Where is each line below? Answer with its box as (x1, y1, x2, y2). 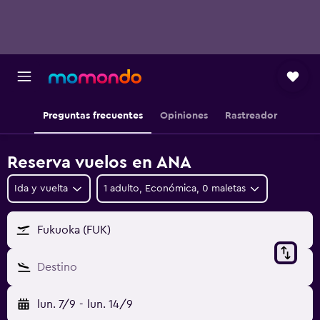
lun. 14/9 (86, 299, 133, 310)
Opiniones (160, 111, 208, 121)
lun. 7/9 (37, 299, 76, 310)
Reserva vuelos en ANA (7, 154, 191, 171)
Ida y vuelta (14, 184, 68, 194)
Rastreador (225, 111, 277, 121)
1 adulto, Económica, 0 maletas (103, 184, 246, 194)
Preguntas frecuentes (43, 111, 143, 121)
